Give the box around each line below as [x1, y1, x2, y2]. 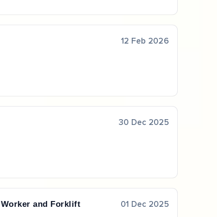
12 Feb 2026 [121, 37, 169, 46]
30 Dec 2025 [119, 119, 169, 127]
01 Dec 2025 [121, 200, 169, 209]
